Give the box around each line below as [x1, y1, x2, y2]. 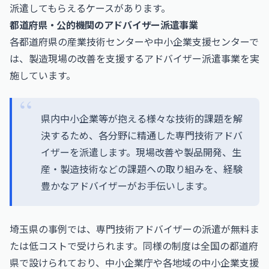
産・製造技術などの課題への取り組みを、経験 [41, 162, 243, 176]
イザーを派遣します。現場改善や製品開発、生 [41, 145, 241, 159]
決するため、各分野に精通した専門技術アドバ [41, 128, 243, 142]
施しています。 [10, 68, 76, 82]
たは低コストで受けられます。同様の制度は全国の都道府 [10, 238, 258, 253]
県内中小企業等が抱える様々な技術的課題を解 [41, 111, 243, 125]
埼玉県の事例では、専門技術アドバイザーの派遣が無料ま [10, 222, 259, 236]
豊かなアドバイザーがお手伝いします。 [41, 178, 213, 193]
